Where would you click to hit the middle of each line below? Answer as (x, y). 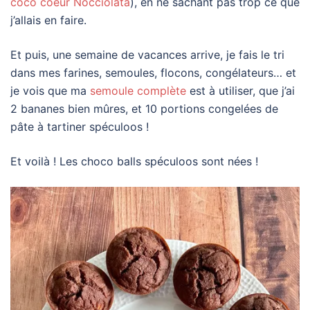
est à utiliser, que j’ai (240, 90)
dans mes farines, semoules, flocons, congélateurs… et (153, 72)
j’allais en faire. (48, 20)
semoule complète (136, 90)
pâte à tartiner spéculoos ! (80, 126)
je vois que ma (48, 90)
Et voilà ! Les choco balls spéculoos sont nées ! (134, 161)
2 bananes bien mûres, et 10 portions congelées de (144, 108)
